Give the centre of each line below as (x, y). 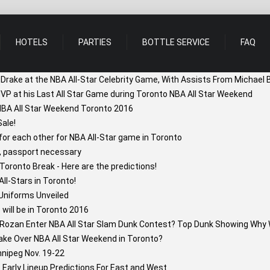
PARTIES (95, 42)
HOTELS (32, 42)
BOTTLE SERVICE (176, 42)
